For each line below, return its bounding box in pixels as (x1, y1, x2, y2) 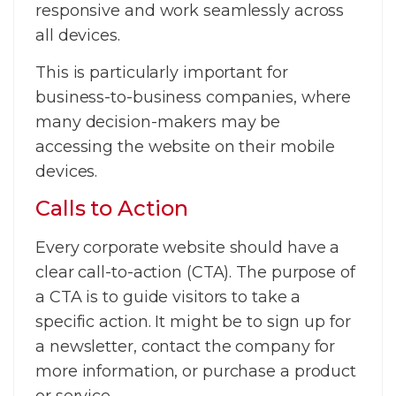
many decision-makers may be (35, 112, 281, 133)
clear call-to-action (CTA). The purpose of (35, 263, 355, 283)
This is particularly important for (35, 63, 288, 83)
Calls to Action (35, 195, 188, 222)
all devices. (35, 25, 120, 45)
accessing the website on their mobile (35, 137, 336, 157)
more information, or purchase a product (35, 362, 357, 382)
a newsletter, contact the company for (35, 337, 336, 357)
